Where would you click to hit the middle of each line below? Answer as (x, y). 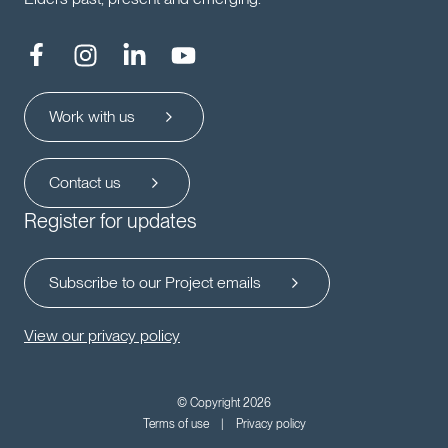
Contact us (85, 183)
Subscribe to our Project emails (155, 283)
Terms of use (175, 424)
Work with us (92, 117)
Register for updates (110, 221)
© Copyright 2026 (224, 403)
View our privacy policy (102, 336)
